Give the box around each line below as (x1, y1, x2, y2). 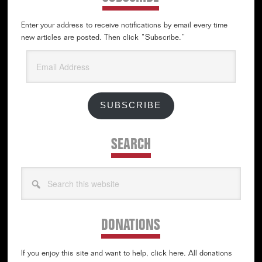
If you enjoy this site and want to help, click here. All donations (20, 250, 232, 258)
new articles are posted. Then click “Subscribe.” (20, 34, 185, 42)
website (20, 194, 46, 202)
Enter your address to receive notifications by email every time (20, 22, 227, 30)
